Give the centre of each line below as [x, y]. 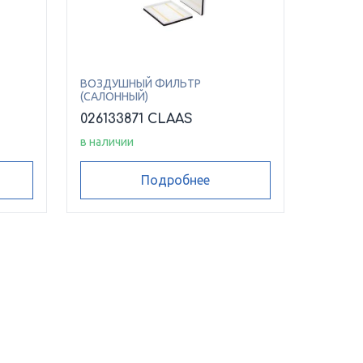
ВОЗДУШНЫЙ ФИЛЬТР [140, 83]
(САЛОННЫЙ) [114, 96]
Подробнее [175, 180]
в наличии [107, 142]
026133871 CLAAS [136, 119]
